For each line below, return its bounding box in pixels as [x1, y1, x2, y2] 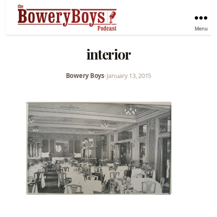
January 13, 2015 [106, 71, 152, 80]
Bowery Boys [65, 71, 104, 80]
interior [86, 45, 131, 63]
